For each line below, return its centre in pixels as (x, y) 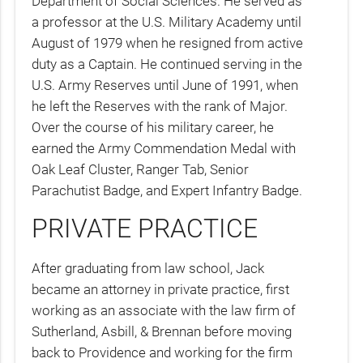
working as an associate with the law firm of (164, 310)
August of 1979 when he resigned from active (168, 43)
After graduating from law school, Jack (148, 268)
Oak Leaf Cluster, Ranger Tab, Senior (141, 169)
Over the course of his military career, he (153, 127)
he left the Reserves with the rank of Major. (160, 106)
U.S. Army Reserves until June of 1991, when (165, 85)
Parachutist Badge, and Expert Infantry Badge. (167, 190)
